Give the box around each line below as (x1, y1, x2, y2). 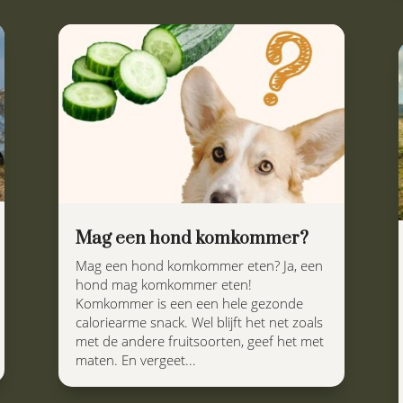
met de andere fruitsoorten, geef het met (75, 332, 324, 351)
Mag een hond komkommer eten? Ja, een (75, 256, 323, 275)
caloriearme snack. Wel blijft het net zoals (75, 313, 323, 332)
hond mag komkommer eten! (75, 275, 252, 294)
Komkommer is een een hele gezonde (75, 294, 303, 313)
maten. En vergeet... (75, 351, 196, 370)
